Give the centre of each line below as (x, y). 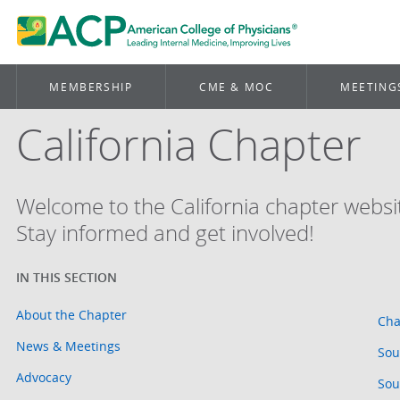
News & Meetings (68, 346)
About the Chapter (71, 315)
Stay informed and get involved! (165, 233)
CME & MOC (236, 87)
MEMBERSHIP (91, 87)
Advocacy (43, 377)
